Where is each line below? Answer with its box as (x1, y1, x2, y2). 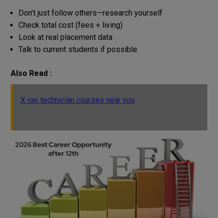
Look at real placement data (18, 32, 112, 42)
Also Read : (10, 68, 52, 78)
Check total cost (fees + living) (18, 20, 123, 30)
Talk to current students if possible (18, 44, 137, 54)
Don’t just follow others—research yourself (18, 8, 163, 18)
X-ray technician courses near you (20, 95, 135, 105)
